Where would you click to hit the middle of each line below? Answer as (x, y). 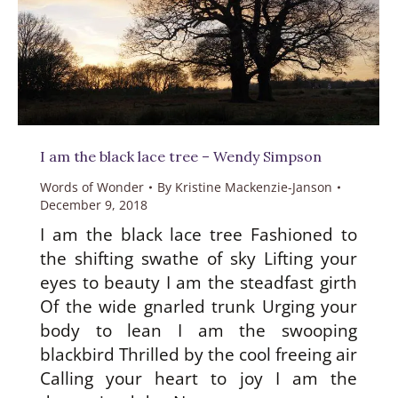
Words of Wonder (92, 187)
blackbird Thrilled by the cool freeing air (199, 355)
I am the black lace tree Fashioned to (199, 235)
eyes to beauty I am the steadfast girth (199, 283)
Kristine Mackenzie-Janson (254, 187)
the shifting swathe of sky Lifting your (199, 259)
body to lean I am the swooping (199, 331)
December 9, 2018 (94, 205)
